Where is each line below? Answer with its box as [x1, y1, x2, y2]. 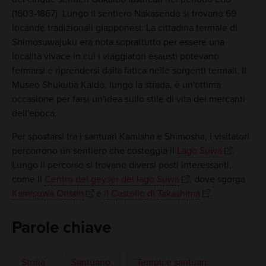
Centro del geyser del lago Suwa [44, 173, 179, 186]
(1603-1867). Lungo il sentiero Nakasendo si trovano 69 [11, 8, 236, 20]
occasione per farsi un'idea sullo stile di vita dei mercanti [11, 93, 245, 106]
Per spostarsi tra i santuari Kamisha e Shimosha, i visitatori [11, 131, 249, 143]
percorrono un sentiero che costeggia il [11, 145, 177, 157]
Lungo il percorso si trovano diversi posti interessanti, [11, 159, 232, 172]
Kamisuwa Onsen [11, 188, 84, 200]
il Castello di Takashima [103, 188, 200, 200]
